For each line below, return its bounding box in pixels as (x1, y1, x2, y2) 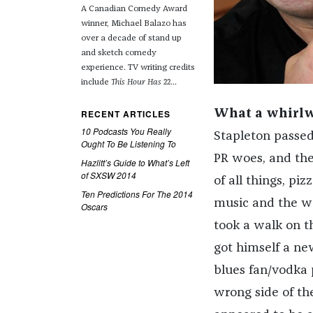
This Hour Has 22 (110, 78, 170, 87)
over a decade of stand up (80, 34, 182, 43)
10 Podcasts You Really (80, 125, 171, 138)
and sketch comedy (80, 49, 156, 58)
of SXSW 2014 (80, 169, 136, 182)
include (80, 78, 111, 87)
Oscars (80, 201, 108, 213)
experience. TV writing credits (80, 64, 195, 73)
